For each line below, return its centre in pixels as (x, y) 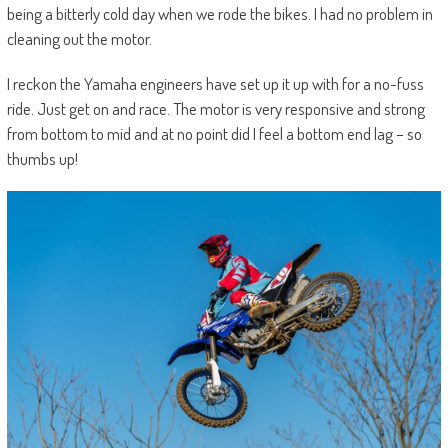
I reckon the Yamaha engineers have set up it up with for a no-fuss (215, 83)
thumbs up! (42, 158)
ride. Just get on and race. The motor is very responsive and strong (215, 108)
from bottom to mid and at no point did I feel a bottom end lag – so (214, 133)
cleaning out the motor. (79, 38)
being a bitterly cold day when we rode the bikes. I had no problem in (219, 13)
